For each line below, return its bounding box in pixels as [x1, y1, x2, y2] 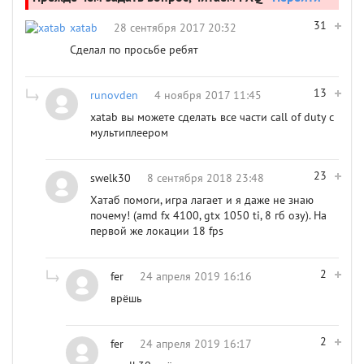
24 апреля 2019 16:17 [140, 336, 252, 351]
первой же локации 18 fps [90, 223, 223, 238]
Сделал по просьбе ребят [70, 42, 198, 57]
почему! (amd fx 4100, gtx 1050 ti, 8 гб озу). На [90, 208, 327, 223]
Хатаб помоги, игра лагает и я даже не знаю [90, 193, 314, 207]
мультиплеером [90, 125, 168, 140]
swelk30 [90, 171, 131, 185]
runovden [90, 88, 138, 102]
